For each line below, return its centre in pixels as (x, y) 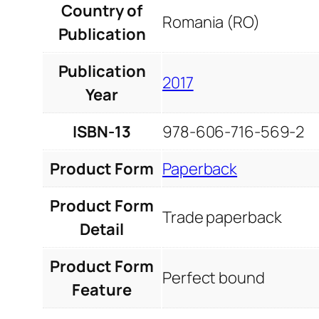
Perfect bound (214, 277)
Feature (102, 289)
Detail (102, 229)
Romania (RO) (211, 22)
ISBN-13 (102, 131)
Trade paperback (222, 217)
